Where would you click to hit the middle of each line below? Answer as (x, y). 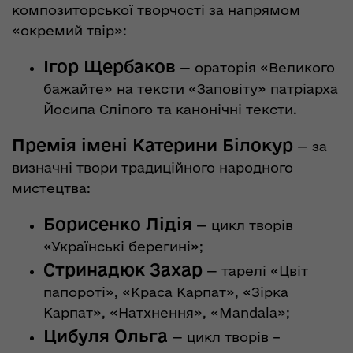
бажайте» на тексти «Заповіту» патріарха (191, 88)
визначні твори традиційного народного (152, 167)
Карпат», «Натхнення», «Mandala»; (167, 312)
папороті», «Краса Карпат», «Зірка (166, 292)
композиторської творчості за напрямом (156, 9)
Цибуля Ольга (106, 335)
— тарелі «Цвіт (255, 270)
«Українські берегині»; (123, 246)
